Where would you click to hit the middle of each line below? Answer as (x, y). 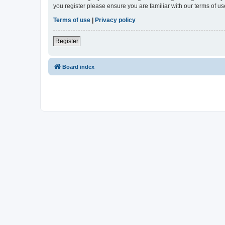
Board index (78, 67)
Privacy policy (115, 20)
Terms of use (72, 20)
